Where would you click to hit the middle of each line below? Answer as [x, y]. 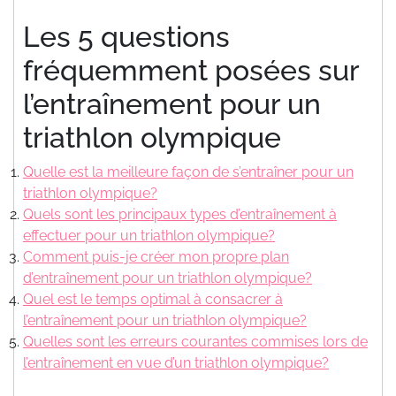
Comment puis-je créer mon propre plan [156, 256]
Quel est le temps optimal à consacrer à [153, 299]
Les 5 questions [126, 36]
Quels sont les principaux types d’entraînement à [180, 214]
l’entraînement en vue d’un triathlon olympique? [176, 362]
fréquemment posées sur [191, 70]
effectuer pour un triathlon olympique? [149, 235]
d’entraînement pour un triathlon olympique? [168, 278]
